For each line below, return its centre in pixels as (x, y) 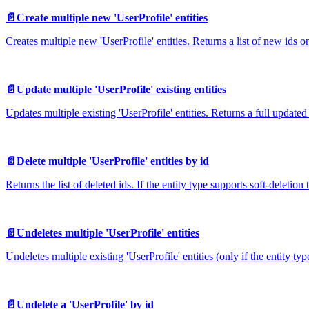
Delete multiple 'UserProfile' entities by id (113, 161)
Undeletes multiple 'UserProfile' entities (108, 232)
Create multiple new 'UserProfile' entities (112, 17)
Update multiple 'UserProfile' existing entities (121, 89)
